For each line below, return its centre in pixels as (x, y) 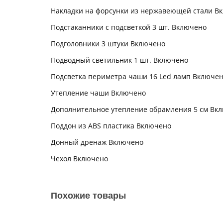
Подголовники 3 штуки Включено (108, 44)
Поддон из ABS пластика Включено (111, 126)
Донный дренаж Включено (97, 142)
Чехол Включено (79, 159)
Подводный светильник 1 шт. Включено (119, 60)
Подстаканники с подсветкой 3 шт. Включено (129, 27)
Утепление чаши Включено (98, 93)
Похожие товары (88, 196)
